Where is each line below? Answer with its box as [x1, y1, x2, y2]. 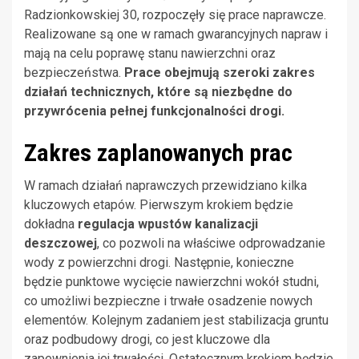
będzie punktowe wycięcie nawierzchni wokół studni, [24, 274, 319, 290]
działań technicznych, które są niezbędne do [24, 84, 292, 100]
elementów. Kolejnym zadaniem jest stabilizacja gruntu [24, 313, 329, 329]
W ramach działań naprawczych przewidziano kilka [24, 178, 307, 194]
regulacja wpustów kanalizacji [78, 216, 258, 232]
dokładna [24, 216, 78, 232]
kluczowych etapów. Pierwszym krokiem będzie [24, 197, 293, 213]
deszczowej [24, 236, 97, 252]
